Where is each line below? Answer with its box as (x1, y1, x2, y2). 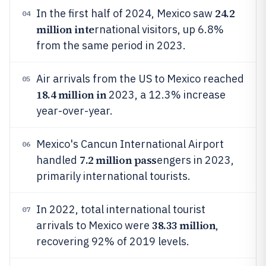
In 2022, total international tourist (36, 202, 205, 216)
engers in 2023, (156, 153, 234, 167)
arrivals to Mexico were (36, 218, 152, 232)
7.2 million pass (80, 153, 157, 167)
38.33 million (152, 218, 216, 233)
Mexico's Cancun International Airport (36, 137, 224, 151)
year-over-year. (36, 104, 113, 118)
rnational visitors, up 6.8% (94, 23, 224, 36)
